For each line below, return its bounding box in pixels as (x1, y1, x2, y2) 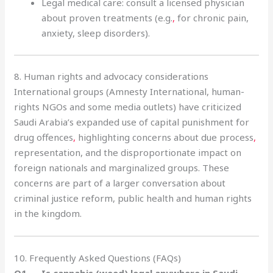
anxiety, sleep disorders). (41, 27, 151, 39)
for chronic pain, (175, 12, 249, 24)
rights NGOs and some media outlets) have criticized (14, 101, 242, 113)
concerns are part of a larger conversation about (14, 177, 226, 189)
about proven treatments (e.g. (41, 12, 173, 24)
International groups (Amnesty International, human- (14, 85, 245, 97)
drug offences (14, 131, 74, 143)
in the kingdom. (14, 207, 82, 219)
